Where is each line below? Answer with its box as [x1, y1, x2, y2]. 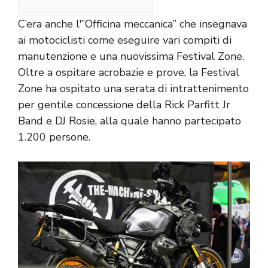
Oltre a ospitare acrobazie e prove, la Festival [18, 65, 239, 80]
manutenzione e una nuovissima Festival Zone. [18, 48, 244, 63]
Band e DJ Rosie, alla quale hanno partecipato [18, 113, 241, 128]
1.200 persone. [18, 129, 90, 144]
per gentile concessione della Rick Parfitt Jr [18, 97, 230, 112]
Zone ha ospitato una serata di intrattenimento [18, 81, 249, 96]
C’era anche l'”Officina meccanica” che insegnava [18, 16, 247, 31]
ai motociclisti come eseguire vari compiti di [18, 32, 232, 47]
